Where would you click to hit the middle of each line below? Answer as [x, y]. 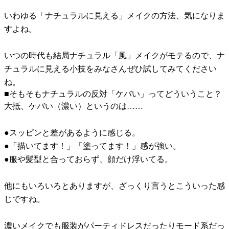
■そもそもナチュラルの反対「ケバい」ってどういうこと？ [113, 94]
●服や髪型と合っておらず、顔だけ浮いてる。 [88, 159]
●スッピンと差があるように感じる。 [72, 132]
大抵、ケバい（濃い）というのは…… [74, 106]
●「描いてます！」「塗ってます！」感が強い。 [93, 146]
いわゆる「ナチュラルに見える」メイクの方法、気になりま [114, 15]
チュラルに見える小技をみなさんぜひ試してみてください [110, 68]
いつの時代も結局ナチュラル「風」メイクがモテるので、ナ [114, 55]
